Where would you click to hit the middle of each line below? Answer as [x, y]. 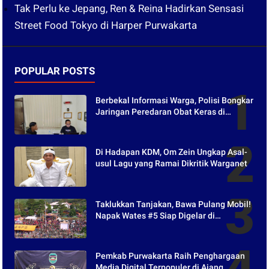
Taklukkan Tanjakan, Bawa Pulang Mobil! [174, 204]
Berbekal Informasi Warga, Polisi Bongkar [175, 100]
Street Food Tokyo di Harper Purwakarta [106, 25]
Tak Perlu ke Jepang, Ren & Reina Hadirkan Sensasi [129, 8]
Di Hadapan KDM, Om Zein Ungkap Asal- [172, 152]
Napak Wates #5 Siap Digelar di [156, 215]
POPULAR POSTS [55, 71]
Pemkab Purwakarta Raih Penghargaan [171, 255]
